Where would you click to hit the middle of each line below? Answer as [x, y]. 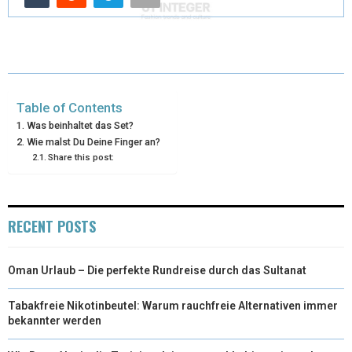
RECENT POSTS [52, 226]
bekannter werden [55, 320]
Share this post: [81, 157]
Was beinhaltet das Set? [80, 125]
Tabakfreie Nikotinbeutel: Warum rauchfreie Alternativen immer [173, 305]
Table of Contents [70, 107]
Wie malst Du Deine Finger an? [93, 141]
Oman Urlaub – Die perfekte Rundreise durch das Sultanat [157, 270]
